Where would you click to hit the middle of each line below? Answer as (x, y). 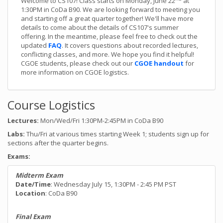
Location (30, 193)
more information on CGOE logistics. (75, 72)
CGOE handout (159, 63)
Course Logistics (51, 105)
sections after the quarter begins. (58, 143)
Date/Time (33, 184)
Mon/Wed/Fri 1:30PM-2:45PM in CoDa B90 (101, 120)
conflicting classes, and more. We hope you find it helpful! (108, 54)
